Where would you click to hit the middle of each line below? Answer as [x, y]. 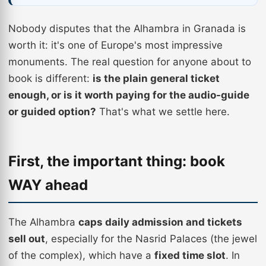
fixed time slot [190, 255]
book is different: [50, 78]
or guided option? [52, 112]
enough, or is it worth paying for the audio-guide [129, 95]
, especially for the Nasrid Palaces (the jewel [151, 239]
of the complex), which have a [81, 255]
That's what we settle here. [163, 112]
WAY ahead [48, 185]
